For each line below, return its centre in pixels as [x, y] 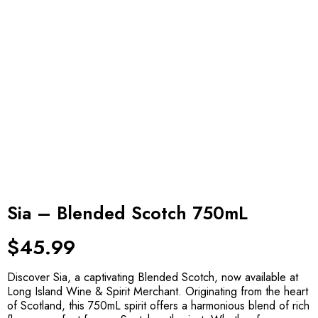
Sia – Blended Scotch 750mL [127, 213]
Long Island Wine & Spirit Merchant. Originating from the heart [158, 291]
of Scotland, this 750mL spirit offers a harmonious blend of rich [158, 306]
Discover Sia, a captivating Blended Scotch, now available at [153, 277]
